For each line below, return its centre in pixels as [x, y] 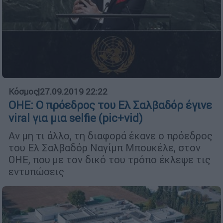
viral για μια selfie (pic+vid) [76, 118]
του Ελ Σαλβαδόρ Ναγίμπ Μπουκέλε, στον [105, 147]
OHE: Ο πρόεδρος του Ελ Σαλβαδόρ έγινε [110, 105]
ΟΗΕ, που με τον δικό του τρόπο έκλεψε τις [110, 159]
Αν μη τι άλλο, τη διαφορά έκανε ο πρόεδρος [111, 135]
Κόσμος [23, 91]
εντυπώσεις [36, 171]
